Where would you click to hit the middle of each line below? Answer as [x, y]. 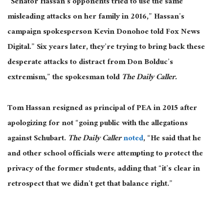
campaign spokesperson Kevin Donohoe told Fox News [104, 33]
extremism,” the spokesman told [65, 78]
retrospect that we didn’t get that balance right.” [91, 184]
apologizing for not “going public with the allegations [98, 124]
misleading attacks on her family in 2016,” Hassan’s [96, 18]
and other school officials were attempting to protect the [105, 154]
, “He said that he [172, 139]
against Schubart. [38, 139]
